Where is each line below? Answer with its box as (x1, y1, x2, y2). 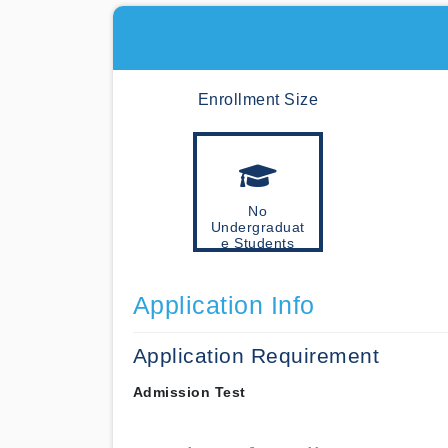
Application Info (132, 292, 315, 319)
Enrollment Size (197, 91, 319, 108)
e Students (221, 235, 295, 251)
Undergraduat (210, 219, 305, 235)
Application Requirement (132, 344, 379, 367)
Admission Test (132, 384, 246, 400)
